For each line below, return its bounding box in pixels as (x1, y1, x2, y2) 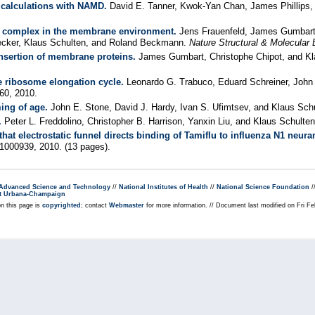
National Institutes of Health (119, 184, 208, 191)
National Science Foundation (217, 184, 309, 191)
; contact (81, 202, 109, 209)
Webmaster (109, 202, 144, 209)
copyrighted (42, 202, 81, 209)
